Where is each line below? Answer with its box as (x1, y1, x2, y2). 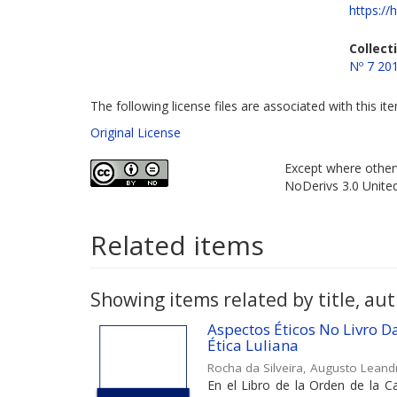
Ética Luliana (207, 334, 299, 355)
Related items (90, 226, 264, 263)
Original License (90, 123, 181, 141)
